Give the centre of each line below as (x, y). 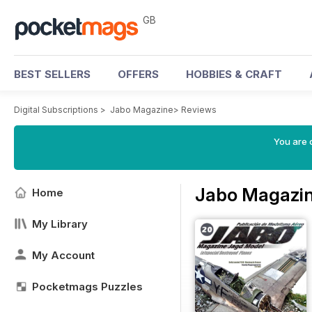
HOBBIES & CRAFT (234, 74)
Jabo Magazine (142, 110)
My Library (60, 224)
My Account (63, 255)
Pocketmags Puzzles (87, 287)
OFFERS (138, 74)
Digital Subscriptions (56, 110)
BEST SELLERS (52, 74)
